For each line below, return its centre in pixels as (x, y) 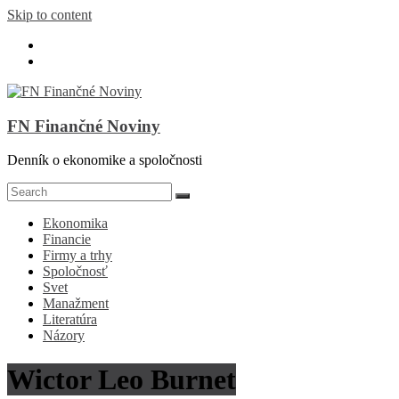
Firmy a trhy (77, 256)
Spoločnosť (75, 272)
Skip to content (49, 15)
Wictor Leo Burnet (122, 379)
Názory (64, 336)
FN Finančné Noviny (84, 126)
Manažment (76, 304)
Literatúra (70, 320)
